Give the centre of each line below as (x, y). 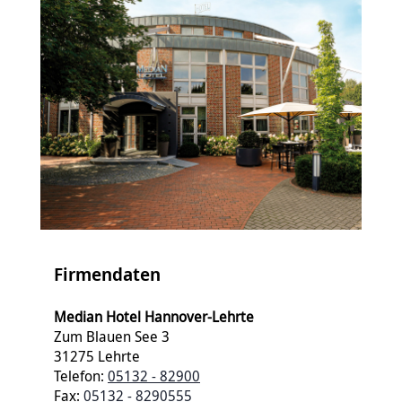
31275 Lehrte (97, 357)
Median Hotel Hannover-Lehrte (154, 317)
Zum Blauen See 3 (112, 337)
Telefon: (81, 376)
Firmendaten (107, 275)
